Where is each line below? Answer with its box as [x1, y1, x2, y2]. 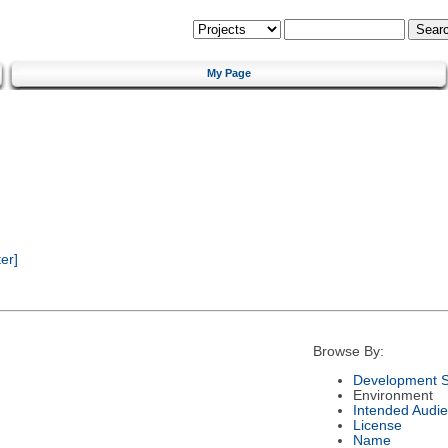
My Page [207, 66, 251, 79]
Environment [352, 387, 433, 403]
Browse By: [312, 344, 384, 360]
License [352, 417, 402, 433]
